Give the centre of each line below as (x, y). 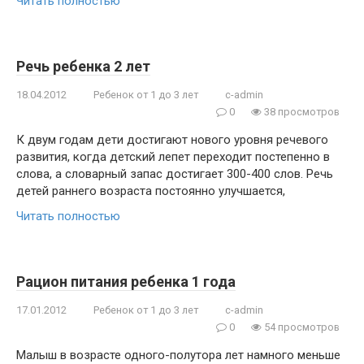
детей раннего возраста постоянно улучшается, (151, 191)
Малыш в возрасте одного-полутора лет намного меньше (178, 355)
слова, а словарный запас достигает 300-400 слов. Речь (175, 174)
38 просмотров (301, 112)
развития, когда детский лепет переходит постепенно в (173, 157)
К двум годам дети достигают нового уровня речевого (172, 140)
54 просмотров (301, 327)
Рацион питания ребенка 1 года (126, 282)
